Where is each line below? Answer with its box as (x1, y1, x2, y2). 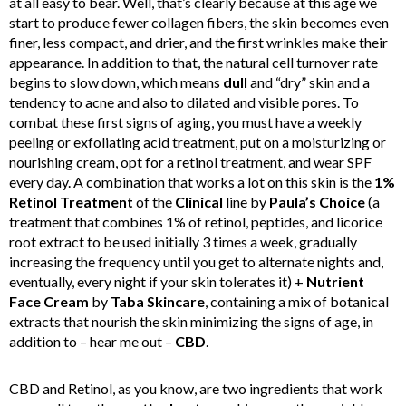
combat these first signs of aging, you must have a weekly (9, 112, 362, 130)
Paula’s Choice (269, 192, 365, 210)
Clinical (175, 192, 226, 210)
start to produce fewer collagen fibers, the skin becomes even (9, 13, 389, 31)
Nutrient (306, 272, 364, 290)
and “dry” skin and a (247, 72, 370, 91)
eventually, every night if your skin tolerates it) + (9, 272, 306, 290)
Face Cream (9, 292, 89, 310)
